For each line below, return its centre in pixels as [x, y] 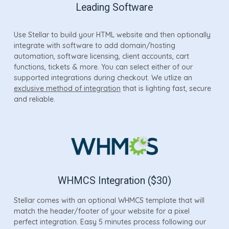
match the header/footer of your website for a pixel [101, 211]
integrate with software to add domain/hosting [94, 45]
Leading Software [114, 7]
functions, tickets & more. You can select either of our [103, 67]
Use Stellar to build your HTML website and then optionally [112, 35]
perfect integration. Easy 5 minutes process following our [110, 222]
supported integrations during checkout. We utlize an [103, 77]
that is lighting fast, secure [166, 88]
